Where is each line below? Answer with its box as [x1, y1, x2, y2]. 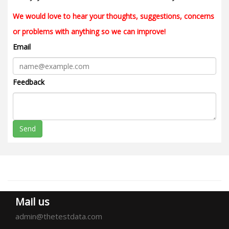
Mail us [15, 195, 50, 209]
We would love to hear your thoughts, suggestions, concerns [13, 11, 214, 21]
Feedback [13, 77, 44, 87]
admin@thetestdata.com [15, 211, 102, 221]
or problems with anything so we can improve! [13, 27, 166, 36]
